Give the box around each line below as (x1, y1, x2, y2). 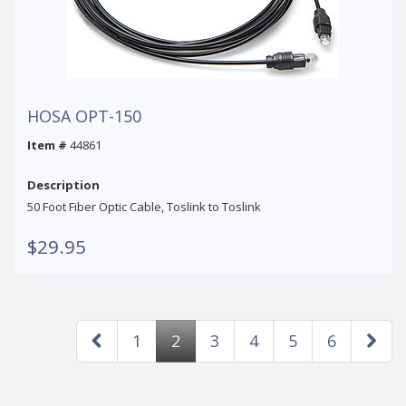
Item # (27, 136, 67, 153)
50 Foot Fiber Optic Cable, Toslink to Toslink (27, 198, 261, 215)
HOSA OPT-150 (27, 104, 141, 127)
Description (27, 176, 100, 193)
